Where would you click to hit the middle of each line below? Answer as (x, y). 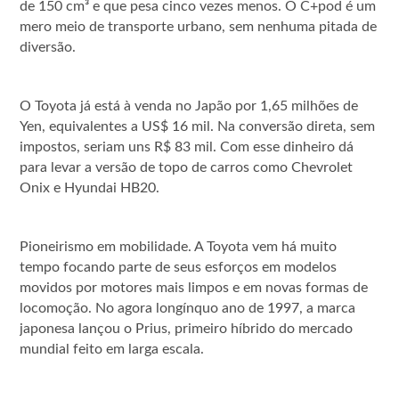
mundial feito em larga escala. (112, 349)
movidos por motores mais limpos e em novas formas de (194, 287)
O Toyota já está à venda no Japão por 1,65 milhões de (189, 106)
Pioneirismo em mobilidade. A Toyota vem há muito (179, 246)
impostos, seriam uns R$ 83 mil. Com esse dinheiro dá (187, 147)
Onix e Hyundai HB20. (90, 187)
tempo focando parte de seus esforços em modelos (179, 267)
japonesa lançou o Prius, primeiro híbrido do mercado (187, 328)
